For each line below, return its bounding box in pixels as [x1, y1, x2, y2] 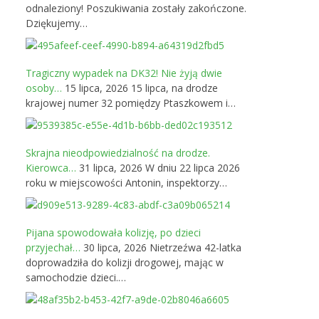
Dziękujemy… [26, 16, 88, 30]
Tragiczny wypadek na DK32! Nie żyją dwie [26, 66, 222, 80]
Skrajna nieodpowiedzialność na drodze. [26, 146, 210, 159]
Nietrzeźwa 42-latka [150, 241, 241, 254]
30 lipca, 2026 [80, 241, 147, 254]
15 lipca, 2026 [62, 81, 128, 95]
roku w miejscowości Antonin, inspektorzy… [26, 176, 227, 189]
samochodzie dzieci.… [26, 271, 126, 284]
